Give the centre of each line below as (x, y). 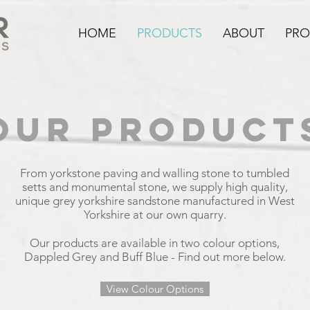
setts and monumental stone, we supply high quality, (155, 187)
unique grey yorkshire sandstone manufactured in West (155, 201)
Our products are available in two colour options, (155, 243)
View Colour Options (155, 289)
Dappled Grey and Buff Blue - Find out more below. (155, 257)
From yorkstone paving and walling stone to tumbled (155, 173)
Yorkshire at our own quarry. (155, 215)
